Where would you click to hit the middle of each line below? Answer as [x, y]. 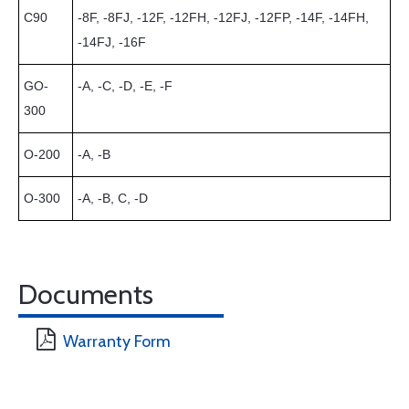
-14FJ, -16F [112, 42]
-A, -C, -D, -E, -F [125, 86]
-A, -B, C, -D [113, 198]
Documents [86, 294]
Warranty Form [117, 341]
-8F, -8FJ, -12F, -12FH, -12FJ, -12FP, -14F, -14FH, [223, 17]
